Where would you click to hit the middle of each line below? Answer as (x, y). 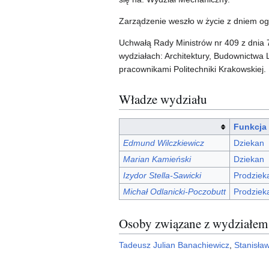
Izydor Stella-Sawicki (162, 176)
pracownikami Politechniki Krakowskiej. (192, 69)
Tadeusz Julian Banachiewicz (174, 245)
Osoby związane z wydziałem (193, 223)
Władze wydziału (163, 99)
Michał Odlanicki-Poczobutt (174, 192)
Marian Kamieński (157, 159)
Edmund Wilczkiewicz (163, 143)
